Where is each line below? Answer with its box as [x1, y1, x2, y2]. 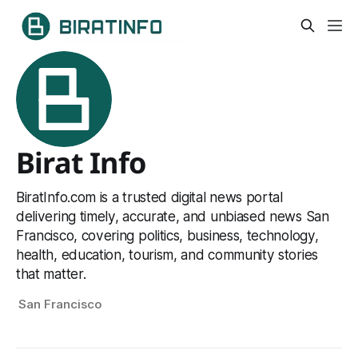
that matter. [16, 265, 86, 283]
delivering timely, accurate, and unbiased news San [16, 208, 329, 225]
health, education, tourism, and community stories [16, 246, 318, 264]
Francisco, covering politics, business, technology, [16, 227, 319, 245]
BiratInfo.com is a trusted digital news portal [16, 189, 283, 206]
